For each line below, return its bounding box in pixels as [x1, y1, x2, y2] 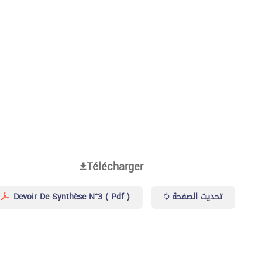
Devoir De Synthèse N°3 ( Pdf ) [11, 189, 130, 205]
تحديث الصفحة [172, 189, 223, 205]
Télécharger [87, 156, 144, 177]
